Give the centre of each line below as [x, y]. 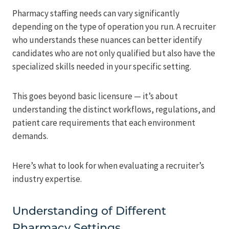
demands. [30, 136]
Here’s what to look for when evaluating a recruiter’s [108, 166]
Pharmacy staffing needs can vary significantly [96, 14]
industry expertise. [47, 179]
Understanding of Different [89, 211]
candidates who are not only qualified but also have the [114, 53]
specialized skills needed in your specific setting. [102, 67]
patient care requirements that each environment [104, 123]
